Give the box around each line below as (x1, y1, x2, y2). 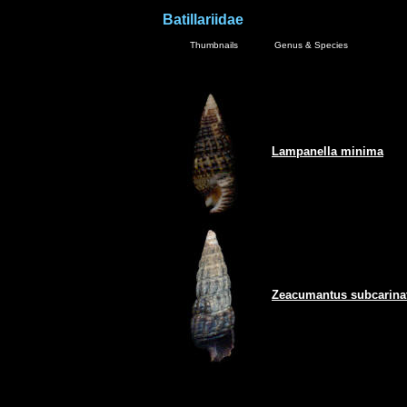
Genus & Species (274, 40, 348, 50)
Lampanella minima (272, 144, 383, 158)
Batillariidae (163, 12, 243, 27)
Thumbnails (189, 40, 238, 50)
